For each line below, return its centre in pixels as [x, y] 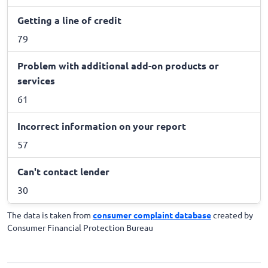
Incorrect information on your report [102, 126]
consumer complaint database [152, 214]
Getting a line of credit [69, 20]
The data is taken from [50, 214]
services [36, 80]
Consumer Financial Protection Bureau [80, 227]
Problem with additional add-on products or [118, 65]
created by [232, 214]
